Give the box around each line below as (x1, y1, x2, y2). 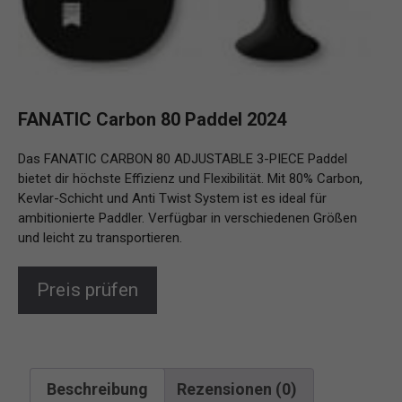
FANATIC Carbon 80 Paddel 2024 (18, 108, 286, 130)
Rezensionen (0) (177, 379, 297, 398)
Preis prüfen (37, 278, 138, 301)
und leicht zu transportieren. (18, 229, 182, 246)
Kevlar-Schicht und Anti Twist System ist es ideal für (18, 189, 327, 206)
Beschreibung (47, 379, 148, 398)
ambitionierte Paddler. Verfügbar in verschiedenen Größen (18, 209, 357, 226)
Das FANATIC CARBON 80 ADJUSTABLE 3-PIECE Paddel (18, 150, 347, 167)
